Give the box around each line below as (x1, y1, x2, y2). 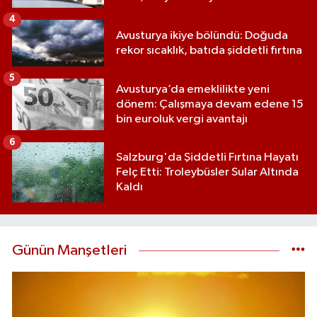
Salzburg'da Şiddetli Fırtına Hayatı (116, 151, 299, 164)
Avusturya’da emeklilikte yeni (116, 83, 270, 96)
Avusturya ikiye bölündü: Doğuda (116, 29, 288, 42)
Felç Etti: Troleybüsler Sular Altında (116, 166, 299, 179)
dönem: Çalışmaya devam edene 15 (116, 98, 304, 111)
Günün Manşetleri (12, 242, 127, 258)
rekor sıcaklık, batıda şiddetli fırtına (116, 44, 302, 57)
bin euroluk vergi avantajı (116, 113, 248, 126)
